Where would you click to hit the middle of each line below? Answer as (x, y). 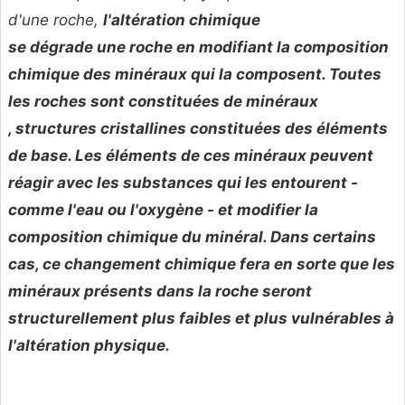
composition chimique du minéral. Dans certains (192, 237)
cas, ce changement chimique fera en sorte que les (202, 264)
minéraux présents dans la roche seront (160, 292)
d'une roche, (56, 20)
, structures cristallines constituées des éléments (198, 129)
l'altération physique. (89, 346)
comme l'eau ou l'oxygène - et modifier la (163, 210)
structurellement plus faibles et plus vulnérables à (201, 319)
